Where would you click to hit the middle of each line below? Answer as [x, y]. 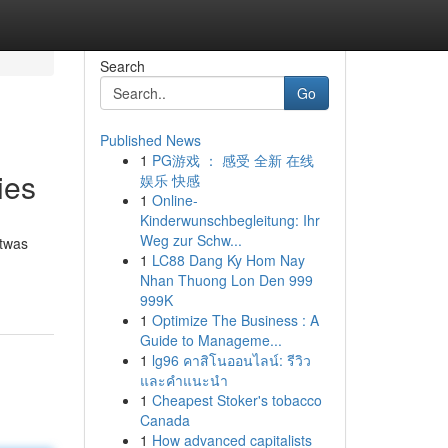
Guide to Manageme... [210, 340]
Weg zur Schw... [190, 240]
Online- [174, 200]
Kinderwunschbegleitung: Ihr [229, 220]
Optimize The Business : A [235, 320]
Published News [150, 140]
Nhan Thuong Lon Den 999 [226, 280]
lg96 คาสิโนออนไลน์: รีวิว [231, 360]
